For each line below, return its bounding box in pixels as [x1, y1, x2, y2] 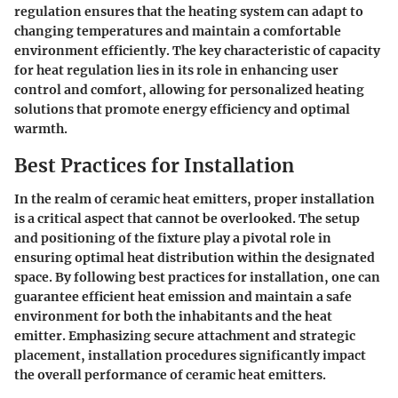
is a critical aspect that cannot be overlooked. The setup [14, 211, 360, 227]
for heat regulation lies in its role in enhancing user [14, 61, 338, 78]
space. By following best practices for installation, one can [14, 269, 380, 285]
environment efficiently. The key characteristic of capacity [14, 42, 380, 59]
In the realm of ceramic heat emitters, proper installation [14, 191, 375, 207]
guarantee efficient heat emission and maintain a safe [14, 289, 352, 305]
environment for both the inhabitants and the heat [14, 308, 332, 324]
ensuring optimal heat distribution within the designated [14, 250, 375, 266]
